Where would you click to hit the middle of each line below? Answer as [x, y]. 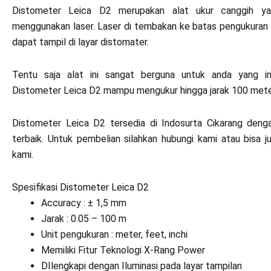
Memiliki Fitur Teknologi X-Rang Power [123, 250]
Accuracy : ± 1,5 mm [84, 203]
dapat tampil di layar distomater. [80, 42]
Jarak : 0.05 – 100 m [84, 219]
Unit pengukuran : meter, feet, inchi [114, 234]
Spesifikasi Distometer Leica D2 [80, 187]
